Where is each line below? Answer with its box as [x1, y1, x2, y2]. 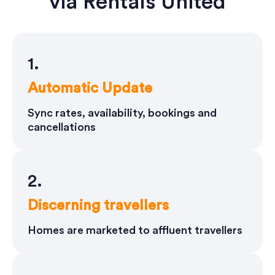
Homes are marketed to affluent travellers [28, 225, 242, 236]
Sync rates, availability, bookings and [28, 107, 217, 118]
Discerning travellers [28, 198, 169, 213]
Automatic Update [28, 81, 152, 96]
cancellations [28, 122, 96, 133]
